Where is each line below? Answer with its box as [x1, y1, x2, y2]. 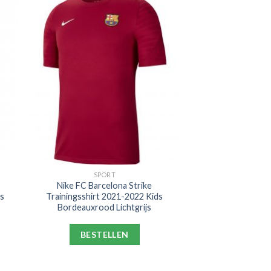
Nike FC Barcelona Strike [57, 180, 152, 191]
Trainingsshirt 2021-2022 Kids [46, 191, 163, 202]
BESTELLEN [80, 229, 129, 240]
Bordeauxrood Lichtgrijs [57, 202, 152, 213]
